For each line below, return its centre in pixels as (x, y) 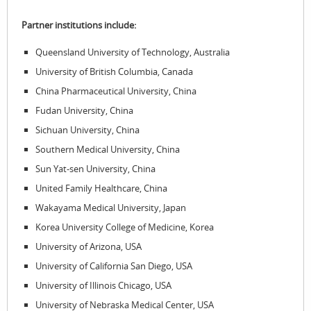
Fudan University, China (84, 110)
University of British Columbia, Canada (114, 72)
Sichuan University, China (87, 130)
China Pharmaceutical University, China (116, 91)
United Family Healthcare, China (101, 188)
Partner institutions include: (80, 25)
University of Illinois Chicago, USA (103, 285)
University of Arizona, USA (88, 246)
